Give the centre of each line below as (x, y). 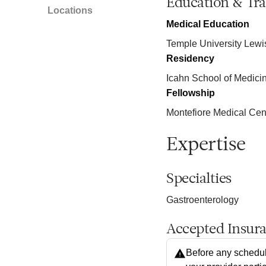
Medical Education (208, 24)
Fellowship (191, 93)
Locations (70, 10)
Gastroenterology (202, 199)
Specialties (199, 179)
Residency (190, 58)
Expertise (206, 145)
